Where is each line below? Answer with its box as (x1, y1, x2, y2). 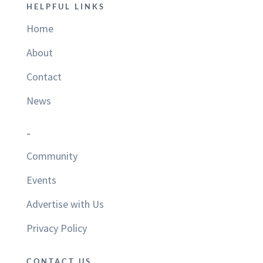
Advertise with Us (26, 197, 104, 211)
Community (26, 149, 77, 163)
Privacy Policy (26, 221, 87, 235)
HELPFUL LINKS (26, 2, 105, 12)
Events (26, 173, 56, 187)
